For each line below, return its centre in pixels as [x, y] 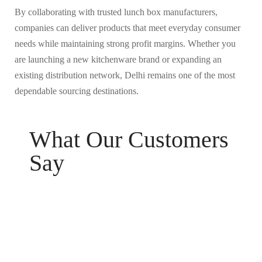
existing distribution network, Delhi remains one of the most [125, 75]
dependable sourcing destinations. [77, 91]
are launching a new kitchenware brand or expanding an [118, 59]
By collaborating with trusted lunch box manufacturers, [116, 12]
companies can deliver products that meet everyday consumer [127, 27]
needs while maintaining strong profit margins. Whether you [125, 43]
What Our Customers [129, 139]
